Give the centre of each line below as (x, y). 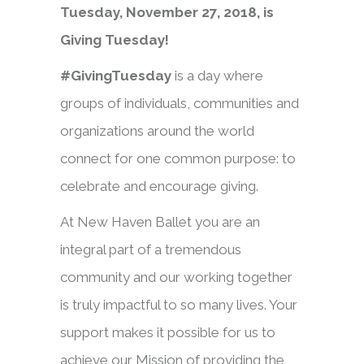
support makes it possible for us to (168, 332)
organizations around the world (157, 131)
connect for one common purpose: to (178, 158)
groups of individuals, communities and (180, 103)
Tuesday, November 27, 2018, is (167, 12)
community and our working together (176, 277)
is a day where (217, 76)
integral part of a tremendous (151, 249)
